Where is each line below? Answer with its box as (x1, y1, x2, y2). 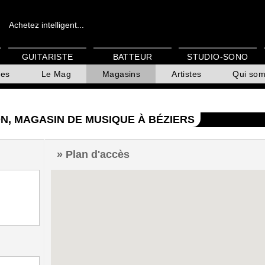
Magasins (102, 69, 141, 79)
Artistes (172, 69, 202, 79)
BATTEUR (112, 52, 153, 62)
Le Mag (41, 69, 72, 79)
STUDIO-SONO (187, 52, 248, 62)
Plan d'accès (66, 148, 130, 160)
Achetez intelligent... (9, 20, 84, 30)
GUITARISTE (21, 52, 73, 62)
